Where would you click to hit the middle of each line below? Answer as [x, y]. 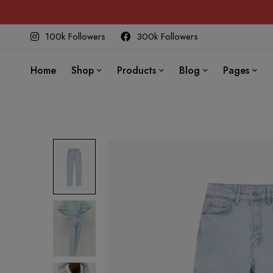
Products [136, 70]
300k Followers [167, 37]
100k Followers [75, 37]
